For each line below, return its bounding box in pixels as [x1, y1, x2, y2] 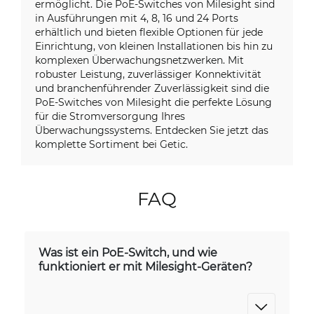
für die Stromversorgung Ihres [35, 109, 185, 123]
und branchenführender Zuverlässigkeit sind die [35, 81, 269, 95]
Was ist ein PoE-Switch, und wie [39, 245, 217, 259]
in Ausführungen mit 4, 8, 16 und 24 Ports [35, 11, 238, 25]
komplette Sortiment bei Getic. [35, 137, 188, 151]
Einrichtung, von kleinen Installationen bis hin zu [35, 39, 273, 53]
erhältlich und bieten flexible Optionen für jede [35, 25, 263, 39]
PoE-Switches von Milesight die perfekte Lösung [35, 95, 272, 109]
